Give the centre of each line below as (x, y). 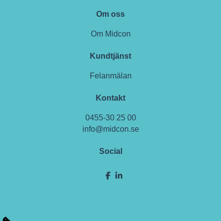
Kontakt (110, 98)
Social (110, 151)
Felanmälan (110, 75)
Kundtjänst (110, 56)
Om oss (110, 14)
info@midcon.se (110, 129)
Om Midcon (110, 34)
